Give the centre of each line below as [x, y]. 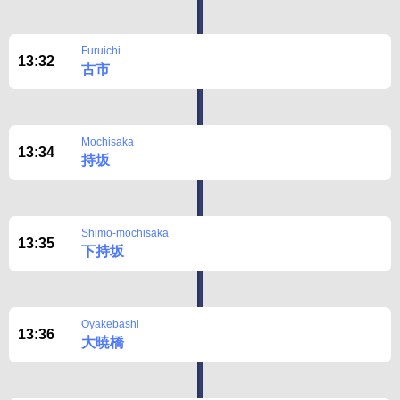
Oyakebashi [110, 324]
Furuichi [101, 51]
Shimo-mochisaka [125, 233]
